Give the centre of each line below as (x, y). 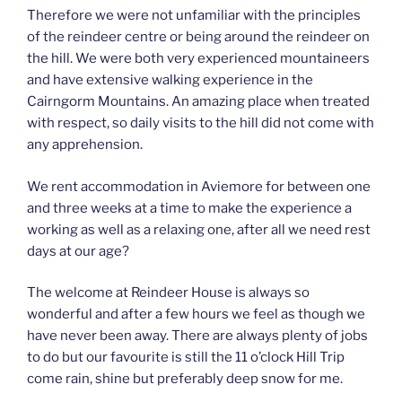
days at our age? (78, 251)
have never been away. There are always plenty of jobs (197, 336)
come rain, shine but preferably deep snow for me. (185, 379)
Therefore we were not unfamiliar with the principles (194, 16)
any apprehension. (85, 145)
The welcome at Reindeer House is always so (168, 293)
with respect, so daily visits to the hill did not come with (201, 123)
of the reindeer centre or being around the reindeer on (198, 37)
